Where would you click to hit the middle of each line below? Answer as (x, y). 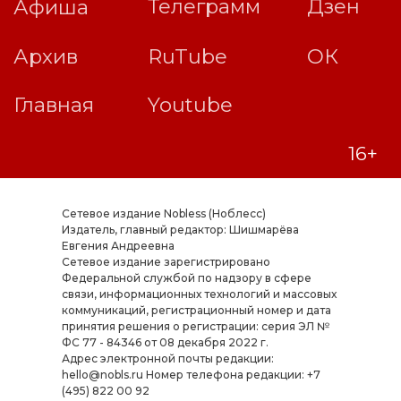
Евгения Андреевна (118, 246)
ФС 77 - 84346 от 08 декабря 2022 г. (165, 343)
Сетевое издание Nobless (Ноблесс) (163, 214)
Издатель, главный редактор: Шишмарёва (180, 230)
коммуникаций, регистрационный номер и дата (196, 311)
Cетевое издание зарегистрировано (166, 262)
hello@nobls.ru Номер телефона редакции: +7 (191, 375)
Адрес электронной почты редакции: (167, 359)
